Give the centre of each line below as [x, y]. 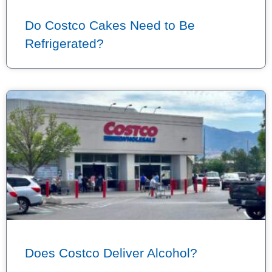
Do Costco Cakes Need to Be [110, 25]
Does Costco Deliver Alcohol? [111, 253]
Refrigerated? [64, 43]
